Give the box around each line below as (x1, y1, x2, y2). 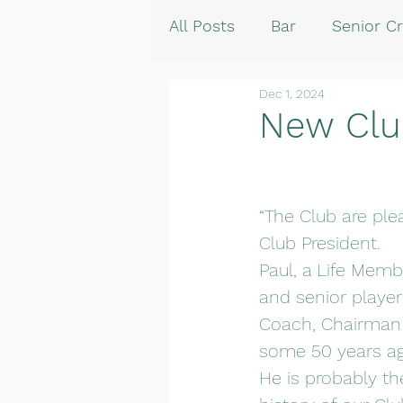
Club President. (259, 232, 381, 254)
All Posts (169, 16, 235, 35)
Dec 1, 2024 (259, 86, 325, 101)
